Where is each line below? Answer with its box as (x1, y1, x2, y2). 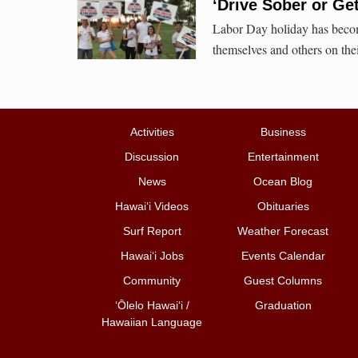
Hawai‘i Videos (115, 200, 189, 213)
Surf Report (122, 225, 181, 238)
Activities (129, 125, 174, 139)
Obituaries (257, 200, 309, 213)
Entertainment (247, 150, 319, 164)
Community (123, 274, 181, 288)
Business (260, 125, 306, 139)
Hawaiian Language (101, 316, 202, 329)
